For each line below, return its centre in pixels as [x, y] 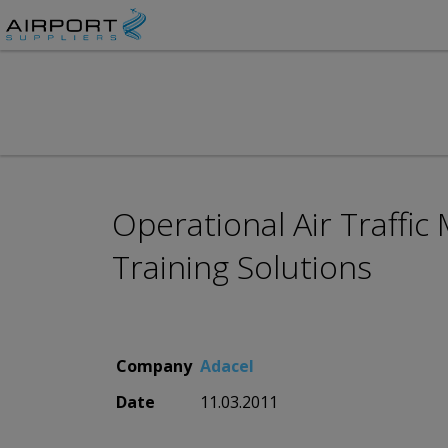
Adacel [227, 366]
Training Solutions [242, 266]
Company [154, 366]
